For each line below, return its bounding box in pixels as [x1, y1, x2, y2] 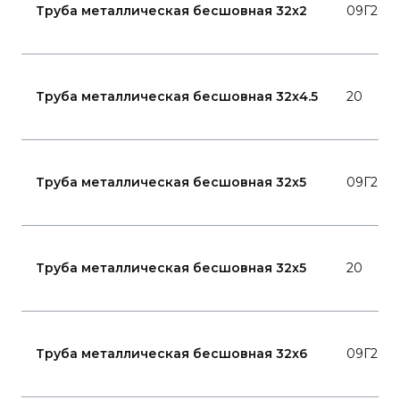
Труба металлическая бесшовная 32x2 [36, 3, 307, 19]
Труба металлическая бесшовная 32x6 [36, 346, 307, 362]
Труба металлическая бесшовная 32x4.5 [36, 88, 318, 104]
